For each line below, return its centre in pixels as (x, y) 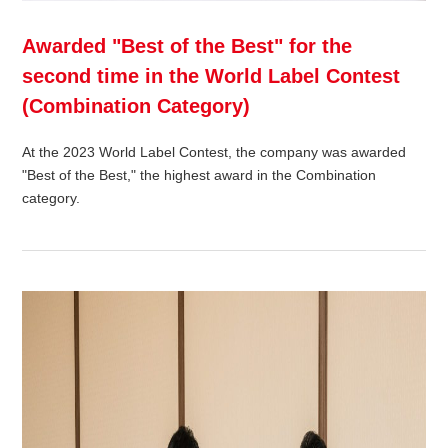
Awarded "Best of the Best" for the (187, 46)
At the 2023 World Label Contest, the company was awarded (214, 152)
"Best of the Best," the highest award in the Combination (199, 175)
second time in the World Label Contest (211, 76)
